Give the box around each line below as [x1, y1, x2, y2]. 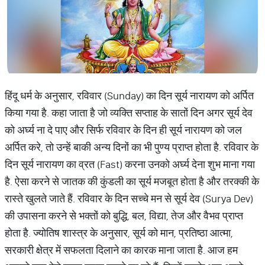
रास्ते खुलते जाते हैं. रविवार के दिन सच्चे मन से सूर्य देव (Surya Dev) [5, 192, 253, 205]
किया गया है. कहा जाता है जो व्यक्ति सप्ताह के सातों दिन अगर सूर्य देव [5, 106, 253, 119]
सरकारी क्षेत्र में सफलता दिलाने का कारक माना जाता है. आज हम [5, 243, 238, 257]
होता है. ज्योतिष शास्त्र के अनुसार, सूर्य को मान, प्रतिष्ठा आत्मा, [5, 226, 233, 240]
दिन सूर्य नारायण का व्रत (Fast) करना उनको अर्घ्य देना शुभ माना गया [5, 157, 255, 171]
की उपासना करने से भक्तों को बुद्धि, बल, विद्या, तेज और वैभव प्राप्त [5, 209, 243, 222]
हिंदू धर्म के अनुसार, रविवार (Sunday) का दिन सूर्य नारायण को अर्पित [5, 89, 254, 102]
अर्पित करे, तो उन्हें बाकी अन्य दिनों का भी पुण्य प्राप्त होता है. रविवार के [5, 140, 258, 154]
